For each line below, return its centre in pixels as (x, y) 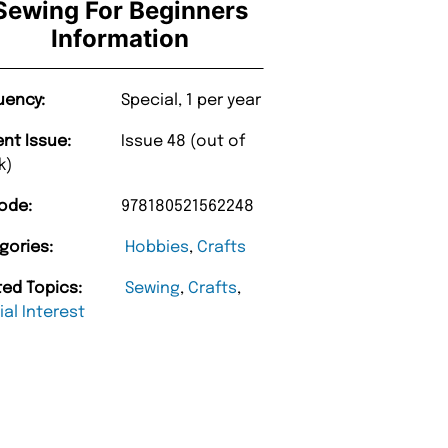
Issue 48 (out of (183, 142)
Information (120, 39)
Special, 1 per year (191, 101)
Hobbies (157, 248)
